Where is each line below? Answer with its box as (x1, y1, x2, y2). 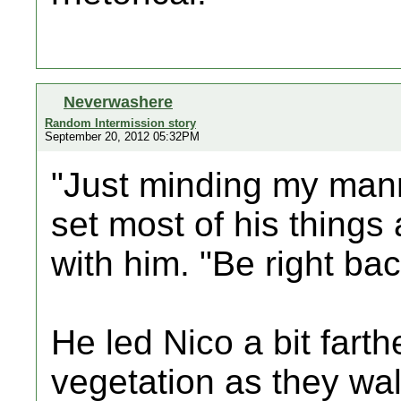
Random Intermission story (45, 116, 196, 130)
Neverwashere (64, 92, 173, 111)
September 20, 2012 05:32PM (45, 130, 200, 143)
